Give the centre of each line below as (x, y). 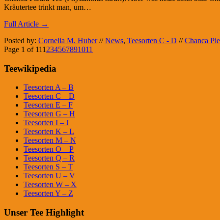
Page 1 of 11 (23, 49)
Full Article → (26, 24)
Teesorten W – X (50, 185)
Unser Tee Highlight (44, 212)
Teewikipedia (30, 68)
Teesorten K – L (49, 132)
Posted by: (21, 40)
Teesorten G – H (49, 114)
